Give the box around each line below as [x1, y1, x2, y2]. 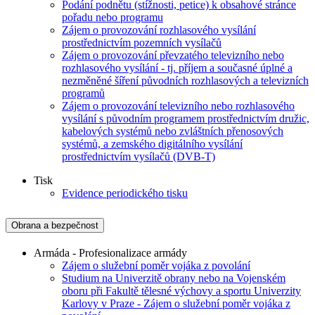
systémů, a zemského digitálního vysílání [62, 137, 243, 150]
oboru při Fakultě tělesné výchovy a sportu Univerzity [62, 284, 301, 297]
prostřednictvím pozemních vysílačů [62, 36, 221, 49]
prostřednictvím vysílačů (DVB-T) [62, 150, 215, 162]
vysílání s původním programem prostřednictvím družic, [62, 112, 309, 124]
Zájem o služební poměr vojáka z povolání [62, 259, 250, 271]
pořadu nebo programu [62, 11, 163, 23]
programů [62, 86, 105, 99]
